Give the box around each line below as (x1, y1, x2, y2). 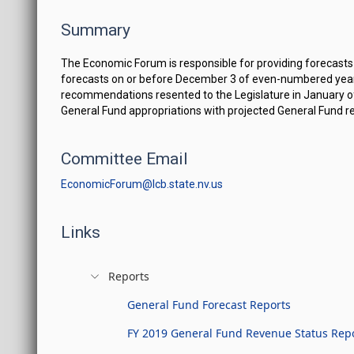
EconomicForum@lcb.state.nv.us (61, 178, 224, 190)
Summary (61, 21, 131, 40)
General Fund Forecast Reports (127, 297, 292, 312)
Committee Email (61, 149, 189, 168)
